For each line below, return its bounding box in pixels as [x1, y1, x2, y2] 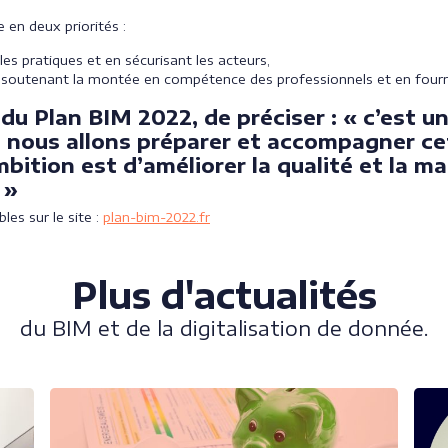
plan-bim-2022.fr [103, 208, 210, 225]
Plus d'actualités [71, 272, 377, 317]
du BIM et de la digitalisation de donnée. [19, 314, 429, 340]
